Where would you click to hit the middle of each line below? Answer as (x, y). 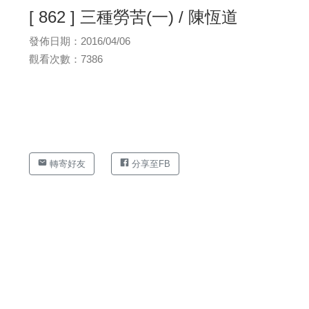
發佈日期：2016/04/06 (80, 41)
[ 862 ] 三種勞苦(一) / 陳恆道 (133, 17)
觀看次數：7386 (66, 59)
